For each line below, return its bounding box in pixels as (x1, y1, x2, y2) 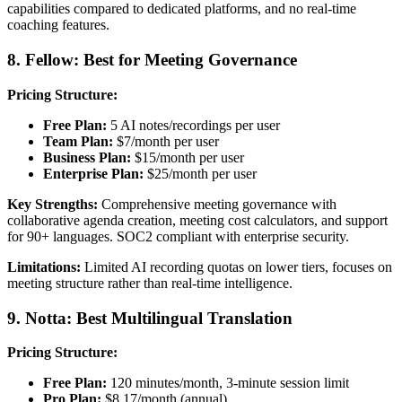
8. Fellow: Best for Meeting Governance (7, 50, 297, 70)
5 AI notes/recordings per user (107, 117, 280, 133)
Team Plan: (43, 133, 113, 149)
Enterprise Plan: (43, 165, 144, 181)
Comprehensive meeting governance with (98, 196, 336, 212)
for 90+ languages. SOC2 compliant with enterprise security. (7, 228, 349, 244)
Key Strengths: (7, 196, 98, 212)
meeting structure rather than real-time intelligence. (7, 275, 293, 291)
